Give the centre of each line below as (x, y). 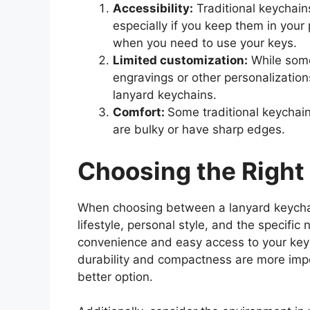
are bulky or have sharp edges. (199, 130)
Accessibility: (153, 9)
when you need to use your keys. (205, 43)
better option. (115, 276)
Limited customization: (180, 61)
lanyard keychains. (165, 95)
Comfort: (140, 112)
